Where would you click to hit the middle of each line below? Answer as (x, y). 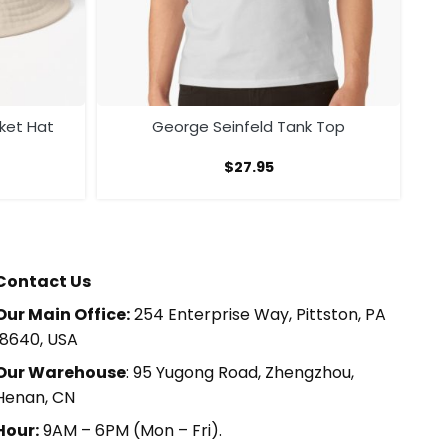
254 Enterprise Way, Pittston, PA (257, 315)
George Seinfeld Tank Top (248, 127)
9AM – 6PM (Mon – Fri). (130, 431)
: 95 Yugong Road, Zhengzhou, (239, 373)
